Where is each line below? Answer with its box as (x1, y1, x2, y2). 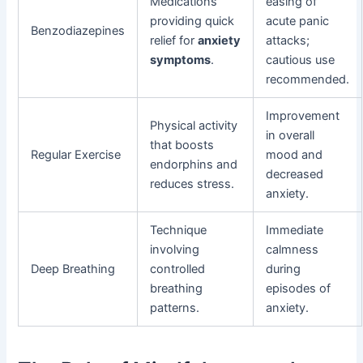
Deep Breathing (31, 261, 116, 276)
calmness (266, 241, 319, 257)
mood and (266, 147, 323, 162)
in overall (266, 127, 315, 143)
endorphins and (150, 156, 238, 172)
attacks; (266, 32, 310, 48)
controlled (150, 261, 206, 276)
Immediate (266, 222, 324, 237)
